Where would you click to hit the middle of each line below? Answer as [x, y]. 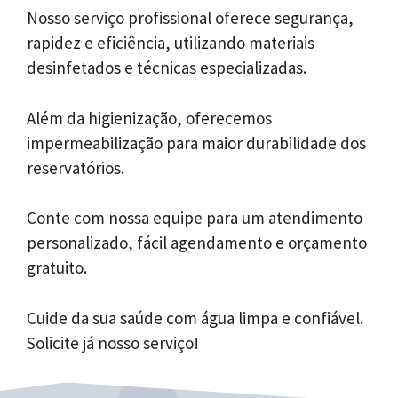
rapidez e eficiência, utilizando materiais [171, 43]
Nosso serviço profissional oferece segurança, [190, 18]
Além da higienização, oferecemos [149, 118]
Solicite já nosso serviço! [113, 342]
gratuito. [57, 268]
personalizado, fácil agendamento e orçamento [197, 243]
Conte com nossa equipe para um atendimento [195, 218]
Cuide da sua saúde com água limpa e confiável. [195, 318]
